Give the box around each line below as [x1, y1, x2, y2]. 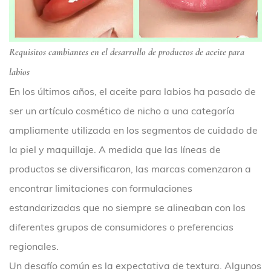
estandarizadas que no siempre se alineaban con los [9, 201, 246, 214]
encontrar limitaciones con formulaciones [9, 182, 192, 194]
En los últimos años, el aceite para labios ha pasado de [9, 85, 256, 97]
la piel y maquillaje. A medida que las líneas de [9, 143, 221, 155]
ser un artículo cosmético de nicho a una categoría [9, 105, 235, 117]
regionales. [9, 240, 59, 252]
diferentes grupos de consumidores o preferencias [9, 221, 233, 233]
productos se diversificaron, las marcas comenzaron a [9, 163, 251, 175]
